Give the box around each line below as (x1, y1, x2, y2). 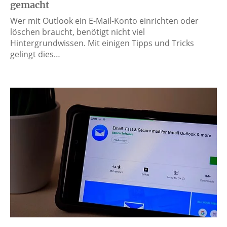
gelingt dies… (10, 49, 60, 60)
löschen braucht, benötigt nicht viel (10, 26, 145, 38)
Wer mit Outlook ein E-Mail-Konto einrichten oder (10, 15, 199, 27)
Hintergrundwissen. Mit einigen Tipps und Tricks (10, 37, 194, 49)
